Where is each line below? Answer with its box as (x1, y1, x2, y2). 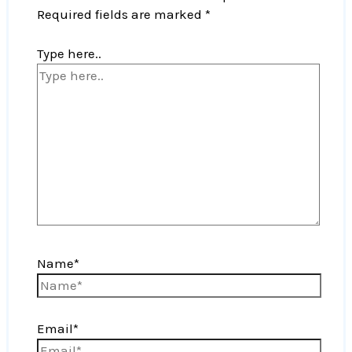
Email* (37, 320, 79, 336)
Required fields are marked (37, 5, 206, 22)
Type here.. (37, 46, 102, 62)
